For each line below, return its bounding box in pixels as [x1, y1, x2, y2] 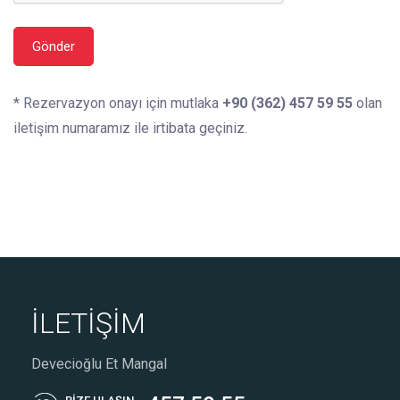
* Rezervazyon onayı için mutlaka [13, 94, 222, 112]
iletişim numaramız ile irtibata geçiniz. [13, 119, 247, 137]
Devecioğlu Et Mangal [31, 354, 167, 372]
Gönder [32, 37, 75, 54]
